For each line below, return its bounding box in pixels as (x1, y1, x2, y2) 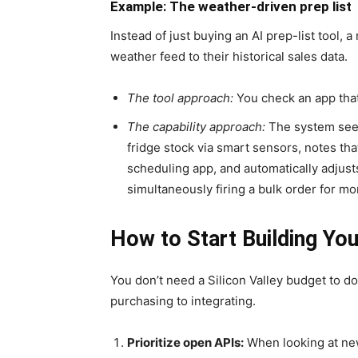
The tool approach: (127, 90, 233, 106)
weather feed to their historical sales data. (110, 49, 348, 65)
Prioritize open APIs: (127, 335, 244, 351)
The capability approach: (127, 119, 265, 135)
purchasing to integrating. (110, 293, 256, 309)
